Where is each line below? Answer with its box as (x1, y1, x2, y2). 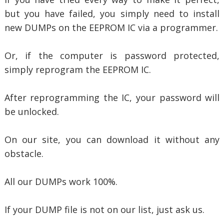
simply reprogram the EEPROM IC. (4, 63, 151, 75)
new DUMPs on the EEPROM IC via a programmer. (4, 21, 218, 33)
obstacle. (4, 147, 43, 159)
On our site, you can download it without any (4, 133, 220, 145)
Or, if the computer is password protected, (4, 49, 220, 61)
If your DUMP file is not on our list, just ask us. (4, 203, 204, 215)
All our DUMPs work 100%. (4, 175, 117, 187)
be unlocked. (4, 105, 59, 117)
